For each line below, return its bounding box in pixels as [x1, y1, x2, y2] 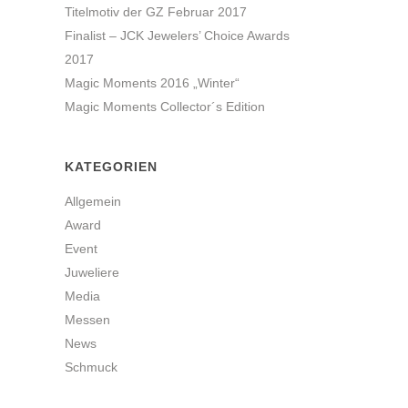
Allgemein [65, 194, 121, 209]
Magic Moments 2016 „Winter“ [65, 76, 240, 90]
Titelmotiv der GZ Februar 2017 [65, 5, 247, 19]
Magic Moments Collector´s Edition [65, 99, 265, 114]
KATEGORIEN [65, 159, 158, 174]
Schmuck [65, 360, 117, 374]
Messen [65, 312, 110, 327]
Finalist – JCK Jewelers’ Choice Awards [65, 28, 290, 43]
